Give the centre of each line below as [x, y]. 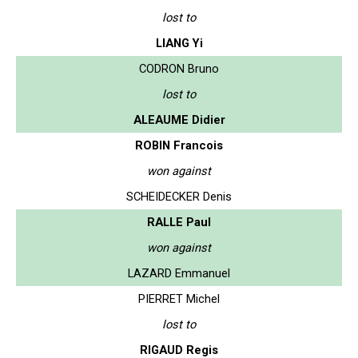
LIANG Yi [179, 43]
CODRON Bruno [179, 68]
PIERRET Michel [179, 298]
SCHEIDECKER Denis [179, 196]
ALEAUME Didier [179, 119]
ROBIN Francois [179, 145]
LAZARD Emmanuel [179, 273]
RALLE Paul [179, 222]
